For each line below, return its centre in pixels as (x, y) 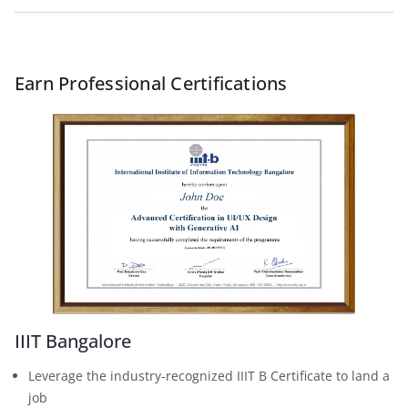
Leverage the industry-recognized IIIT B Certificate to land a (209, 375)
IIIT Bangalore (73, 341)
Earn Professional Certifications (151, 83)
